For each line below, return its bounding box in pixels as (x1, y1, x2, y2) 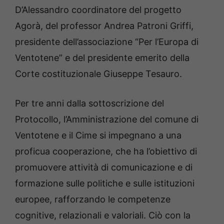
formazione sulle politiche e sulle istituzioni (15, 178, 194, 189)
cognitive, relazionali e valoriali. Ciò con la (15, 210, 190, 221)
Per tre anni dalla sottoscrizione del (15, 98, 164, 109)
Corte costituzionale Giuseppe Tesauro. (15, 68, 182, 79)
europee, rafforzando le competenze (15, 194, 170, 205)
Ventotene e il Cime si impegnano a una (15, 130, 181, 141)
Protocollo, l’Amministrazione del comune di (15, 114, 198, 125)
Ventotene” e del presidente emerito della (15, 52, 189, 63)
